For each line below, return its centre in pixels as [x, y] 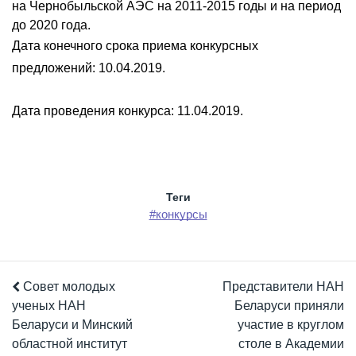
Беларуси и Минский [72, 325]
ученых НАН [49, 306]
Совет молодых [68, 287]
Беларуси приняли [289, 306]
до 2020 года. [51, 25]
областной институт [70, 344]
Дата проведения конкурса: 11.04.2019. [128, 110]
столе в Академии [291, 344]
